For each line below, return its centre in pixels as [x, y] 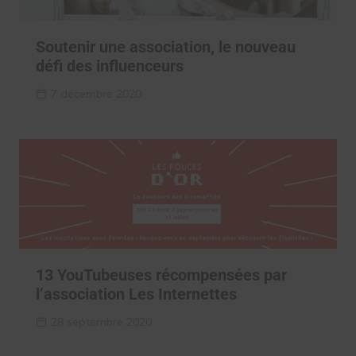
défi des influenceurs [109, 66]
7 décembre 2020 [96, 94]
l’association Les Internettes [136, 294]
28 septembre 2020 [101, 322]
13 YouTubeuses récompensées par [161, 275]
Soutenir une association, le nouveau [165, 47]
